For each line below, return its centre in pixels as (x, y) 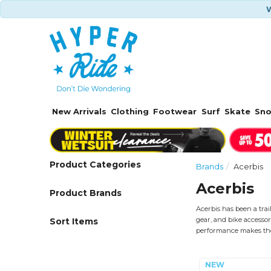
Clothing (130, 111)
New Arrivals (79, 111)
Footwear (175, 111)
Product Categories (96, 164)
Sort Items (74, 221)
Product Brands (86, 193)
